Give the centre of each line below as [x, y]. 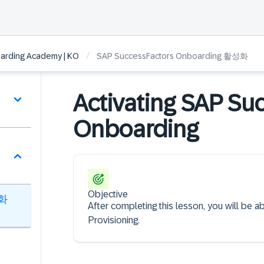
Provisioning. [114, 220]
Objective [108, 194]
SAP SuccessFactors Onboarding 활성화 [172, 56]
